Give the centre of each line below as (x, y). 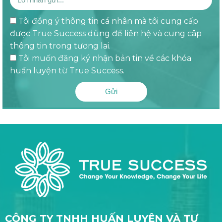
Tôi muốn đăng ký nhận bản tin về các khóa (105, 58)
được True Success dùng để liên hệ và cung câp (106, 33)
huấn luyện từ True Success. (67, 70)
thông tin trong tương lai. (60, 46)
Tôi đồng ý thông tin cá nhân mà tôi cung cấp (108, 21)
